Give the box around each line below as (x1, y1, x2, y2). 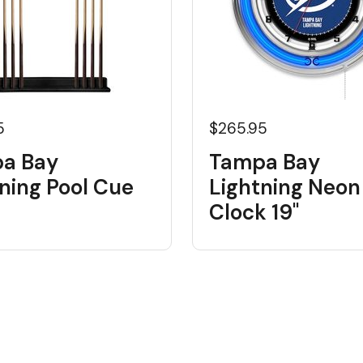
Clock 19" (208, 199, 299, 226)
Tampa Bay (208, 148, 320, 176)
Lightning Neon (208, 173, 361, 201)
